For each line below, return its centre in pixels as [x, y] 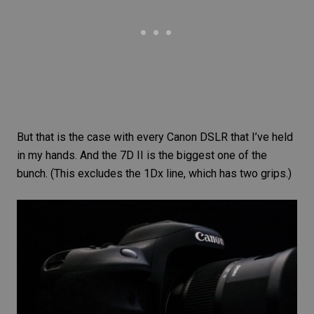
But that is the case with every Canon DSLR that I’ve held [155, 137]
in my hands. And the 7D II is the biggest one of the [142, 156]
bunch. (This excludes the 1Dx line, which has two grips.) [154, 174]
